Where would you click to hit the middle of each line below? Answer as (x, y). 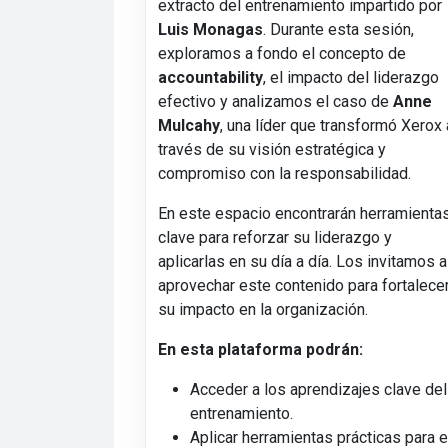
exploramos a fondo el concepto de (282, 54)
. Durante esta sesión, (339, 30)
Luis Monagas (211, 30)
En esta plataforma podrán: (261, 350)
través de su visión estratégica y (272, 150)
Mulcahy (189, 126)
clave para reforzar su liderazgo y (275, 238)
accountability (211, 78)
